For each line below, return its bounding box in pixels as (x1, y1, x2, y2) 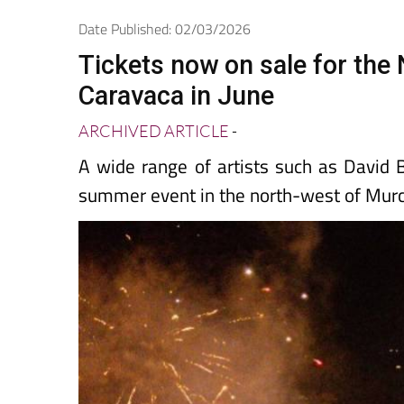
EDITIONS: (161, 3, 231, 20)
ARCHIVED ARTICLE (78, 151, 229, 172)
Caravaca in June (78, 111, 274, 142)
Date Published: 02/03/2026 (78, 49, 251, 71)
